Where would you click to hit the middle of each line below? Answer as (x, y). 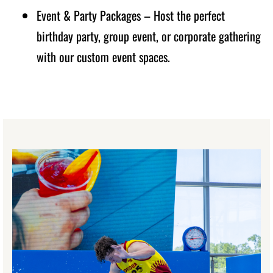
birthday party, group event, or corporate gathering (149, 36)
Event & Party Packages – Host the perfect (131, 16)
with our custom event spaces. (103, 57)
